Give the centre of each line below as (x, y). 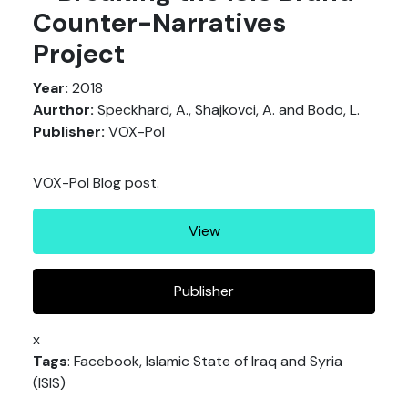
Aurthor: (63, 109)
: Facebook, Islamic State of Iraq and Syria (205, 361)
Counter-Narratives (159, 23)
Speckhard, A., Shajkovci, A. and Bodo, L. (227, 109)
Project (79, 54)
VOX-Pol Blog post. (96, 182)
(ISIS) (49, 382)
